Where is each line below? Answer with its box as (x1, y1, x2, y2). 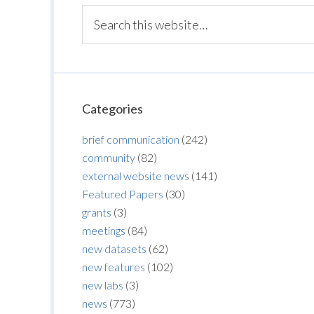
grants (82, 205, 111, 219)
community (82, 151, 135, 164)
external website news (82, 169, 189, 182)
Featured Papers (82, 187, 163, 200)
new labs (82, 278, 123, 292)
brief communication (82, 132, 179, 146)
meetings (82, 224, 125, 237)
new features (82, 260, 145, 273)
